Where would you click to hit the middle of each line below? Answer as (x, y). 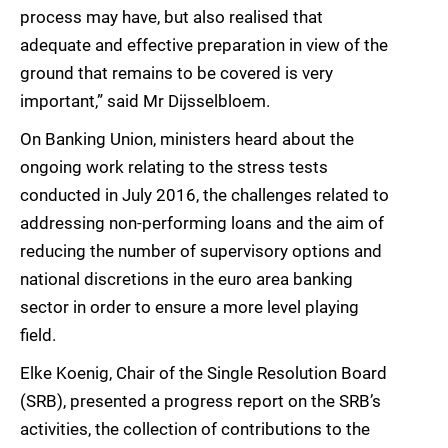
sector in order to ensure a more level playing (189, 307)
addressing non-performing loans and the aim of (202, 223)
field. (38, 335)
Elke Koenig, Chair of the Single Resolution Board (203, 373)
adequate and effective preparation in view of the (204, 45)
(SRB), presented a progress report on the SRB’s (200, 401)
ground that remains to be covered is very (176, 73)
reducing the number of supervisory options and (201, 251)
